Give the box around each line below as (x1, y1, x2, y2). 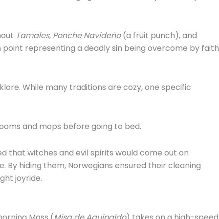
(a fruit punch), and (121, 29, 197, 41)
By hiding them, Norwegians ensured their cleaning (8, 159, 201, 171)
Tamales (16, 29, 49, 41)
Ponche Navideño (53, 29, 121, 41)
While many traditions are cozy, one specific (21, 81, 191, 93)
